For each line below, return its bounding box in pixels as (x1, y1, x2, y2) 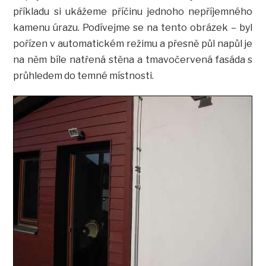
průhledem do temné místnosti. (13, 70, 154, 82)
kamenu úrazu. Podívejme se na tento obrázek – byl (13, 22, 253, 34)
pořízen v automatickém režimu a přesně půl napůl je (13, 38, 253, 50)
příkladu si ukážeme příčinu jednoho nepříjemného (13, 6, 253, 18)
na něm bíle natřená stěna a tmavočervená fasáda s (13, 54, 253, 66)
